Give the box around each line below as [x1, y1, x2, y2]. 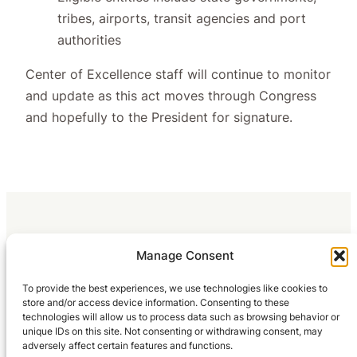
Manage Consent [135, 248, 234, 263]
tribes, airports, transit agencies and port [57, 10, 306, 26]
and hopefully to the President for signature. [25, 108, 292, 125]
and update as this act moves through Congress [25, 87, 316, 104]
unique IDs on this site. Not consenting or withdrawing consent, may [22, 325, 323, 337]
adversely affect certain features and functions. [22, 339, 233, 351]
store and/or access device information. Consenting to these [22, 296, 289, 308]
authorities [57, 31, 121, 48]
